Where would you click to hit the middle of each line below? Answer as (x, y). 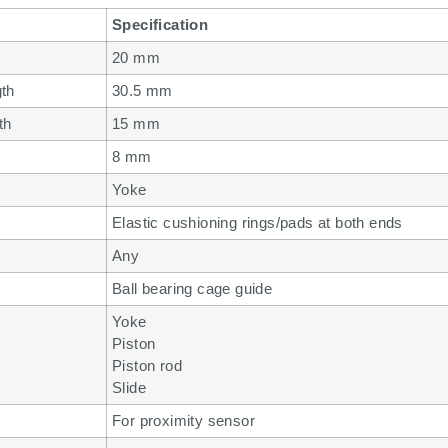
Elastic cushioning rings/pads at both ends (257, 223)
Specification (160, 25)
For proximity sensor (183, 421)
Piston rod (147, 366)
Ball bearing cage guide (192, 289)
